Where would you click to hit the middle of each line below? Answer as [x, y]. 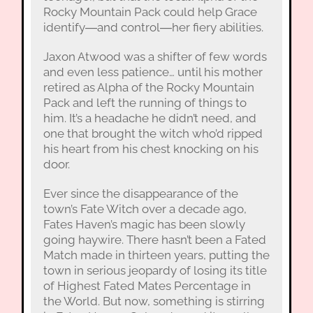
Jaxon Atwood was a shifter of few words [155, 57]
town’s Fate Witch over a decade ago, [145, 209]
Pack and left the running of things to [145, 103]
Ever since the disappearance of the [140, 194]
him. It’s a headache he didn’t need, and [150, 118]
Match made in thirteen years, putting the [156, 255]
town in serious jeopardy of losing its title [155, 271]
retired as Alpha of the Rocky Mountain [148, 88]
